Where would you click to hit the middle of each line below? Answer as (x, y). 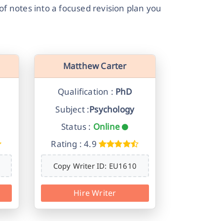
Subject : (73, 109)
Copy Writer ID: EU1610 (95, 166)
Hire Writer (95, 193)
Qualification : (85, 92)
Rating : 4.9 (74, 144)
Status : (76, 127)
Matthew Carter (95, 66)
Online (107, 127)
